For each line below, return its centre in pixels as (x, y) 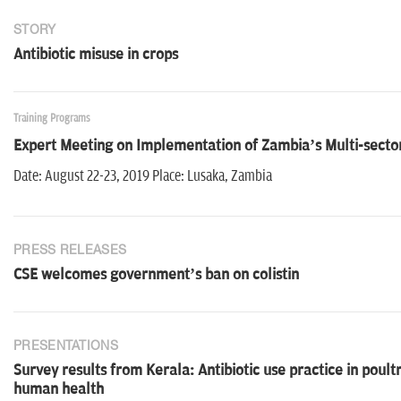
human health (59, 390)
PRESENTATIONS (66, 346)
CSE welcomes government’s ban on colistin (156, 275)
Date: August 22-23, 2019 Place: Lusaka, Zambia (143, 177)
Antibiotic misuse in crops (96, 55)
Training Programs (52, 119)
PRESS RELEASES (70, 250)
